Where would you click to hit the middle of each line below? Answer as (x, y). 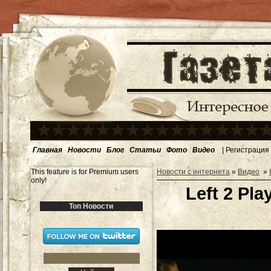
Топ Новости (91, 206)
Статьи (145, 150)
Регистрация (247, 150)
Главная (47, 150)
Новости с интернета (193, 172)
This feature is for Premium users (85, 172)
